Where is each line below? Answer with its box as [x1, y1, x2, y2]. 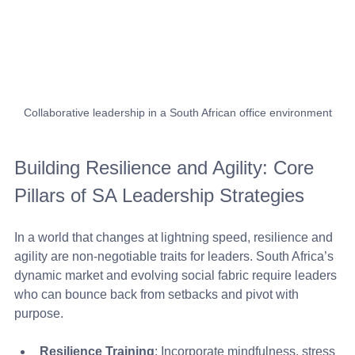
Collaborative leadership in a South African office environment [23, 105, 332, 119]
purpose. [14, 306, 63, 320]
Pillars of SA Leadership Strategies [14, 184, 304, 206]
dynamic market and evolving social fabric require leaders [14, 268, 340, 282]
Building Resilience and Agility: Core [14, 156, 319, 178]
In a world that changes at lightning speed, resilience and [14, 230, 336, 244]
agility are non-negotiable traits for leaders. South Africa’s [14, 249, 337, 263]
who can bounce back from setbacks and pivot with [14, 287, 302, 301]
